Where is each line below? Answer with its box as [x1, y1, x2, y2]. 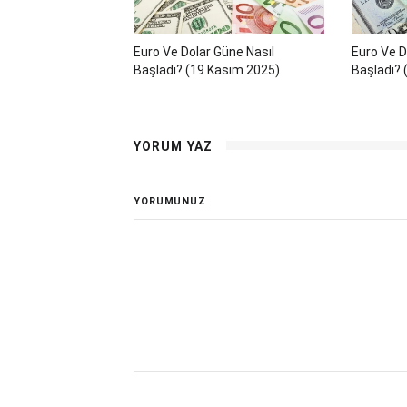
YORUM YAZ [134, 139, 213, 154]
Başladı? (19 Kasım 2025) [134, 63, 280, 78]
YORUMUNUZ [134, 195, 206, 208]
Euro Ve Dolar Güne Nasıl [134, 45, 274, 60]
